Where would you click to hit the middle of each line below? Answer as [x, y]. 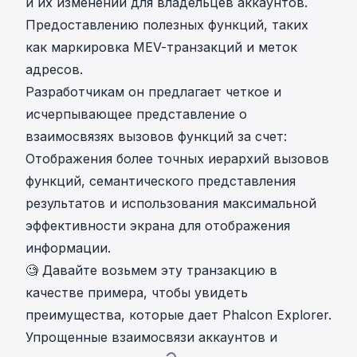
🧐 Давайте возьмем [93, 270]
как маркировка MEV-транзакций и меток [161, 47]
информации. [68, 248]
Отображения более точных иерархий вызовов [177, 159]
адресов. [54, 69]
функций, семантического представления [161, 181]
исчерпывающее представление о [136, 114]
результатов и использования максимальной [171, 203]
